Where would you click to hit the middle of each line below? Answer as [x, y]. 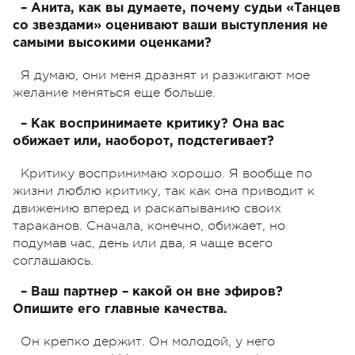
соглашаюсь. [53, 260]
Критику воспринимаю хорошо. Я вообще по [166, 173]
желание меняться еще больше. [114, 92]
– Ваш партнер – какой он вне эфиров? [152, 292]
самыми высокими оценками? [112, 43]
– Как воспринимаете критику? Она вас [153, 124]
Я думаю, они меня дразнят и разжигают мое [165, 75]
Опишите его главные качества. [122, 309]
